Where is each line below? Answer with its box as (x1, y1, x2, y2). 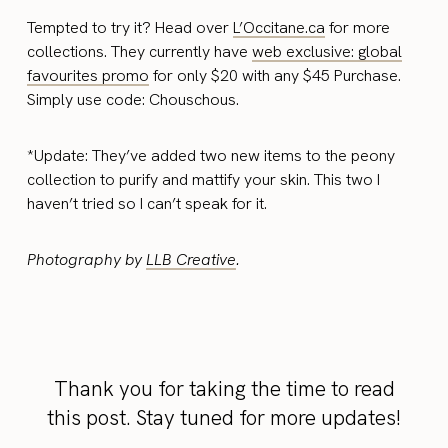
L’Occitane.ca (233, 16, 326, 38)
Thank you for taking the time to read (53, 374, 395, 402)
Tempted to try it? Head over (27, 16, 234, 38)
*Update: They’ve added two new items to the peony (27, 144, 396, 166)
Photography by (27, 248, 147, 270)
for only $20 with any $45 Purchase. (149, 64, 402, 86)
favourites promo (27, 64, 150, 86)
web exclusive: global (252, 40, 403, 62)
